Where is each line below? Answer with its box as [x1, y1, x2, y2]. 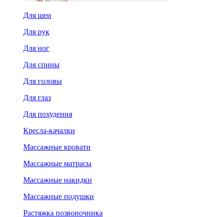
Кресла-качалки [23, 126, 75, 135]
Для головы [23, 77, 62, 85]
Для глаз [23, 93, 51, 102]
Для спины [23, 60, 60, 69]
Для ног [23, 44, 49, 52]
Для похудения [23, 109, 72, 118]
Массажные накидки [23, 175, 92, 184]
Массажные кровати [23, 142, 91, 151]
